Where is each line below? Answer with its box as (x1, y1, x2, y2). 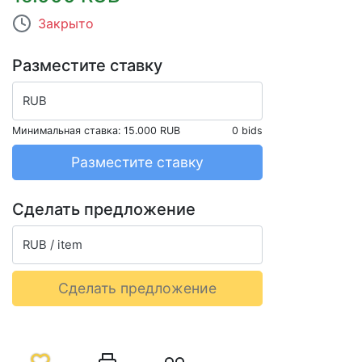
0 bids (232, 124, 263, 137)
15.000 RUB (124, 124, 180, 137)
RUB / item (23, 238, 82, 253)
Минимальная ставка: (12, 124, 124, 137)
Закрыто (38, 15, 94, 32)
